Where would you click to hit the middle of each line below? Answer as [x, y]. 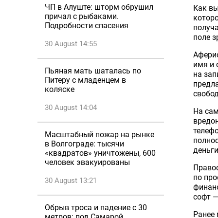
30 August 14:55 [71, 44]
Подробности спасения [87, 26]
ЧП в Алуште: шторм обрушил [99, 7]
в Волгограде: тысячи [84, 144]
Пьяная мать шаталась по [93, 71]
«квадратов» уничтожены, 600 [100, 153]
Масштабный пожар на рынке [100, 135]
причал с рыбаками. [82, 16]
